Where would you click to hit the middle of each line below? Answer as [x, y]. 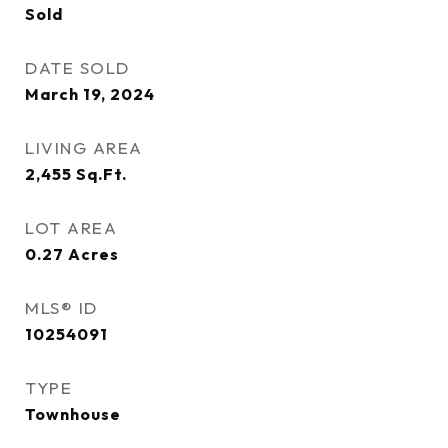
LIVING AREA [84, 147]
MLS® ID [61, 307]
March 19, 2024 [90, 94]
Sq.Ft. [101, 174]
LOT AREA [71, 227]
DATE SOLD [77, 67]
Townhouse [73, 414]
